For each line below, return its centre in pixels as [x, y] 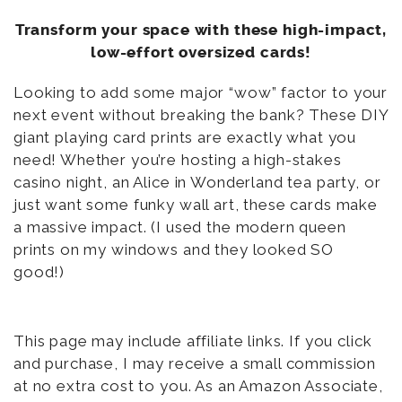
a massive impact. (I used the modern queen [180, 227]
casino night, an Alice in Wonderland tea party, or [197, 182]
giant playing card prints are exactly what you [185, 137]
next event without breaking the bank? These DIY [201, 114]
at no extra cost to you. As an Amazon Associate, [198, 385]
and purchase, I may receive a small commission [195, 363]
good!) [39, 271]
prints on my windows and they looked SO [174, 249]
